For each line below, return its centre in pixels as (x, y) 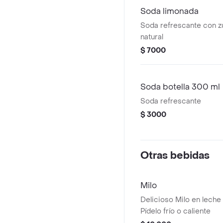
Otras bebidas (175, 156)
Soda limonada (169, 11)
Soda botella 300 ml (180, 87)
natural (152, 37)
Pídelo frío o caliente (175, 211)
